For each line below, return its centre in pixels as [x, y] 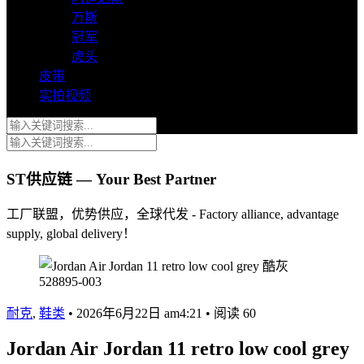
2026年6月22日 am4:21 [141, 314]
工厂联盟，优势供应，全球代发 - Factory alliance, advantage [173, 214]
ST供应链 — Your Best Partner [111, 179]
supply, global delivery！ [71, 234]
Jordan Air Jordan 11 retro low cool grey [178, 349]
